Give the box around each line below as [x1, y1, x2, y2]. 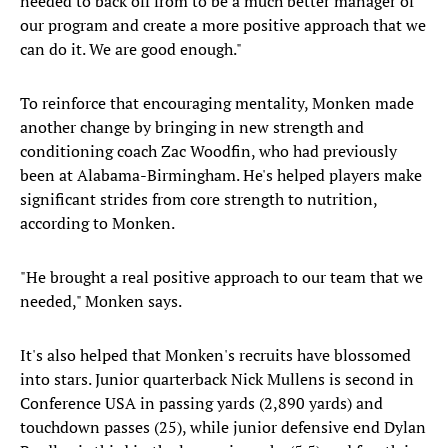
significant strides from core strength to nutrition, [20, 188, 377, 211]
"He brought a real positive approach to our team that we [20, 266, 423, 289]
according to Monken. [20, 212, 175, 235]
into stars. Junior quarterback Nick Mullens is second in [20, 368, 414, 391]
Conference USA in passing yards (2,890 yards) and [20, 392, 383, 415]
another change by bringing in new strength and [20, 116, 364, 139]
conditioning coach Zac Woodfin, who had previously [20, 140, 397, 163]
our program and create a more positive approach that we [20, 14, 426, 37]
